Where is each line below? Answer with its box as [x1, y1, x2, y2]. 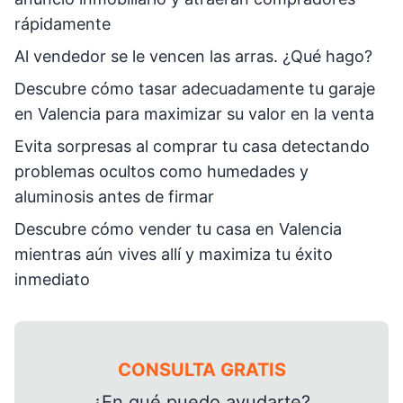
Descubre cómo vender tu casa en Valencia [14, 219, 342, 238]
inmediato [14, 270, 90, 289]
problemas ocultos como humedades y [14, 162, 309, 181]
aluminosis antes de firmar [14, 187, 214, 206]
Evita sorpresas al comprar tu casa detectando [14, 137, 370, 156]
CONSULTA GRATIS [117, 359, 286, 381]
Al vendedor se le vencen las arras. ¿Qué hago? [14, 47, 372, 66]
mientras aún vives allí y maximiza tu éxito [14, 245, 333, 264]
